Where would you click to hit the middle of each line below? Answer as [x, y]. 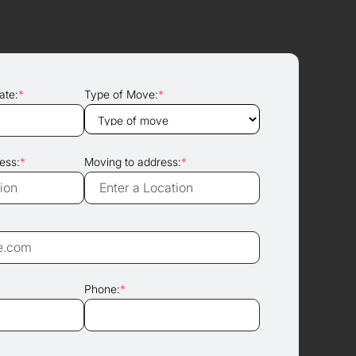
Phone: [102, 289]
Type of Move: [121, 94]
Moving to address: [133, 162]
